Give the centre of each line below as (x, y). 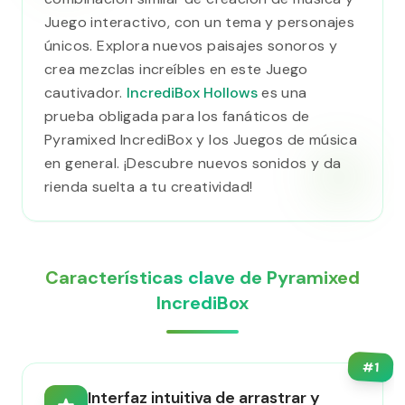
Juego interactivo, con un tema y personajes (200, 22)
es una (282, 93)
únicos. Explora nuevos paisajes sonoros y (191, 46)
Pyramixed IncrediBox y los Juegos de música (201, 140)
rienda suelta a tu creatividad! (149, 187)
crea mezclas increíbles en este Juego (176, 69)
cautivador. (85, 93)
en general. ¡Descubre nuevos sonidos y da (193, 163)
